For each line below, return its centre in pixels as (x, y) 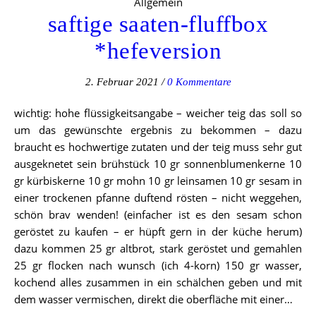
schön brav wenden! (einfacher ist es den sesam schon (158, 215)
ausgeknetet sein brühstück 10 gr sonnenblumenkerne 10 (158, 164)
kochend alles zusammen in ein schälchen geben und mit (158, 282)
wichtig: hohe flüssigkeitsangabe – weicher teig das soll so (18, 113)
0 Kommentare (199, 82)
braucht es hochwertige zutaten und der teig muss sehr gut (158, 147)
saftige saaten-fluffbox (158, 24)
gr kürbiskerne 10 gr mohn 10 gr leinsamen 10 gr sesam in (158, 181)
